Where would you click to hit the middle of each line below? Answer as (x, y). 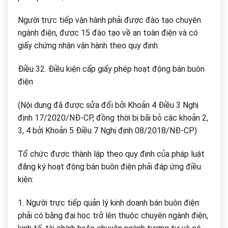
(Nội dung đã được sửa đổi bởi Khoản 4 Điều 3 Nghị (108, 105)
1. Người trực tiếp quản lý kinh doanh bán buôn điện (108, 203)
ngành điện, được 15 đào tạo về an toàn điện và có (108, 33)
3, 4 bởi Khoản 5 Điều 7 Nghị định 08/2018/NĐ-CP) (107, 131)
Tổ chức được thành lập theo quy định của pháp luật (111, 154)
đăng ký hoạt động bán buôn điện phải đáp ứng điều (109, 166)
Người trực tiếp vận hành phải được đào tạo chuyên (109, 20)
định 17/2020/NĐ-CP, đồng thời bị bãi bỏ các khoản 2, (113, 118)
